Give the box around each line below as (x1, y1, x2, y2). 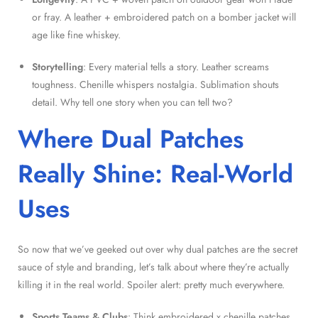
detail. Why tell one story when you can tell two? (32, 94, 233, 109)
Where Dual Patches (18, 121, 243, 157)
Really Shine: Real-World (18, 155, 293, 192)
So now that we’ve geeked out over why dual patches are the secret (18, 241, 297, 256)
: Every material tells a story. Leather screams (83, 59, 269, 74)
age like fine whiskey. (32, 27, 121, 42)
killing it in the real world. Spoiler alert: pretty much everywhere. (18, 277, 285, 292)
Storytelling (32, 59, 83, 74)
